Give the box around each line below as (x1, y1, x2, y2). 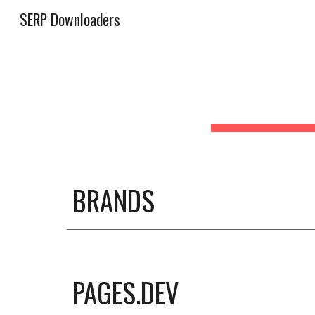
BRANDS (72, 180, 155, 220)
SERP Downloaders (20, 8, 120, 30)
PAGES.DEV (72, 272, 179, 312)
